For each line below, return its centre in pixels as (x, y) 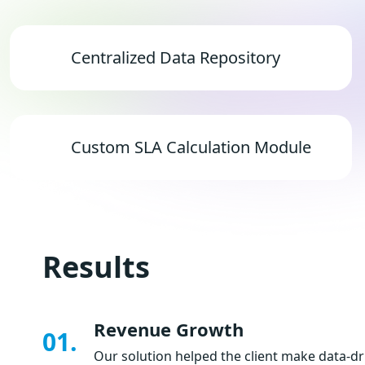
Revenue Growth (169, 329)
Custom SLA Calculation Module (191, 147)
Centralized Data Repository (176, 57)
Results (96, 267)
